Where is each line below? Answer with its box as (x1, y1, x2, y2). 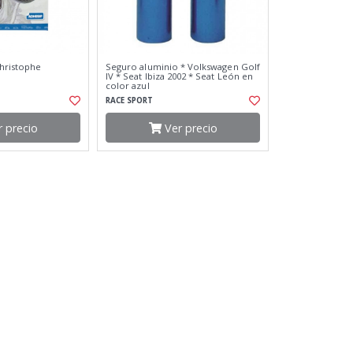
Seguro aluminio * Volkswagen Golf (106, 61, 260, 73)
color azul (106, 80, 150, 92)
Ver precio (161, 120, 217, 136)
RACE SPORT (106, 95, 153, 106)
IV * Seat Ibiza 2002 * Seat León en (106, 70, 253, 83)
